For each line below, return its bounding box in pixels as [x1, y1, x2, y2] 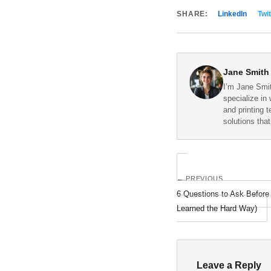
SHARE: [177, 10, 209, 18]
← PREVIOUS [177, 175, 223, 182]
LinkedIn [218, 10, 247, 18]
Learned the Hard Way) [177, 204, 257, 213]
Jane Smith [223, 67, 269, 77]
